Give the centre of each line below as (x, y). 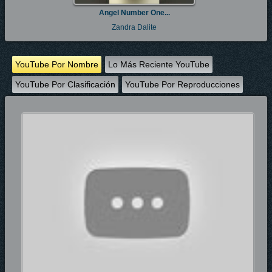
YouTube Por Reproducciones (182, 84)
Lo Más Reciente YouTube (159, 64)
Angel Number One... (134, 13)
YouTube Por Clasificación (65, 84)
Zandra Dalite (134, 27)
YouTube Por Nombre (57, 64)
